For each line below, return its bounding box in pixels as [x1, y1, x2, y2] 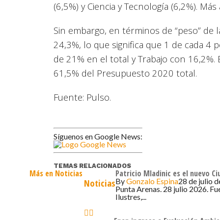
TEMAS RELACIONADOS [54, 162, 132, 170]
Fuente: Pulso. [54, 91, 111, 104]
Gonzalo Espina [126, 176, 178, 186]
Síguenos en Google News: [54, 132, 143, 141]
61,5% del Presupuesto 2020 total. [54, 67, 197, 80]
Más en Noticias [29, 168, 82, 179]
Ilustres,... [115, 192, 146, 202]
